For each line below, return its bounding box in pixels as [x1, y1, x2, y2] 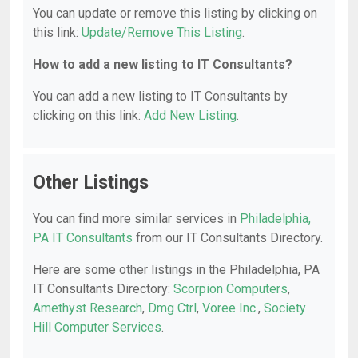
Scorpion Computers [173, 281, 288, 296]
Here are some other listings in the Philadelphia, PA [33, 262, 320, 277]
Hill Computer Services [33, 320, 161, 335]
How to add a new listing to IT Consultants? [33, 57, 292, 72]
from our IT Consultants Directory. [133, 230, 323, 245]
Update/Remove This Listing [82, 25, 242, 40]
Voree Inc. [202, 300, 258, 316]
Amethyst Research [33, 300, 142, 316]
